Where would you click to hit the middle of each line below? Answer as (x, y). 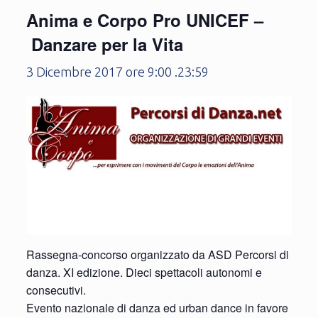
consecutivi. (56, 290)
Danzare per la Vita (104, 44)
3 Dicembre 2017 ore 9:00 (99, 72)
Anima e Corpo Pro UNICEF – (144, 20)
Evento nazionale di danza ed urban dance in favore (157, 307)
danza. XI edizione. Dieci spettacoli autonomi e (144, 272)
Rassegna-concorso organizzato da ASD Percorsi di (157, 254)
